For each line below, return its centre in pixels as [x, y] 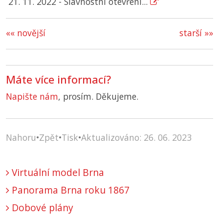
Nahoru [21, 138]
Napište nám [32, 97]
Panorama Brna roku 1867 [69, 190]
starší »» [196, 33]
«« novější [26, 33]
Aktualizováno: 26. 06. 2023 [136, 138]
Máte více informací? [58, 80]
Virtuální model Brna [57, 173]
